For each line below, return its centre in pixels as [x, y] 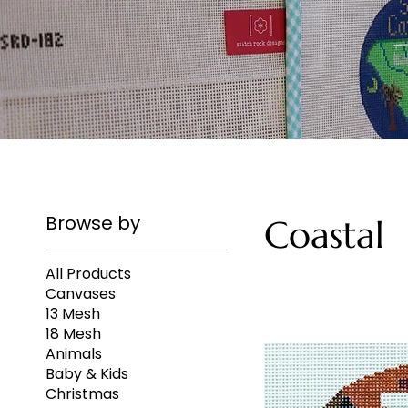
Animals [74, 354]
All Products [88, 274]
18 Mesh [73, 334]
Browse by [93, 224]
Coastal [324, 235]
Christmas [82, 394]
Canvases [81, 294]
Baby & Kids [87, 374]
